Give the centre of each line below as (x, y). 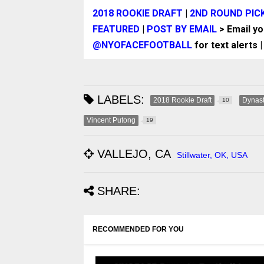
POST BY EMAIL (182, 29)
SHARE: (119, 191)
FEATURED (116, 29)
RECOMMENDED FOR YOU (138, 230)
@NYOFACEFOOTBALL (142, 45)
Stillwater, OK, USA (212, 155)
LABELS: (119, 100)
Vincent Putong (111, 121)
